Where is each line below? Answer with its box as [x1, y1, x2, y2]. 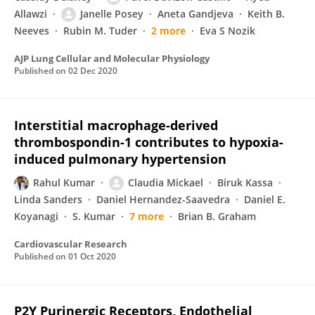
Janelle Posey [80, 7, 143, 20]
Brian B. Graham [178, 210, 256, 223]
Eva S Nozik [200, 24, 255, 37]
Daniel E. [244, 193, 285, 206]
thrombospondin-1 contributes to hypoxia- [14, 134, 283, 150]
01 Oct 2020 [68, 250, 116, 262]
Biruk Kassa [217, 176, 273, 189]
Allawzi [14, 7, 47, 20]
